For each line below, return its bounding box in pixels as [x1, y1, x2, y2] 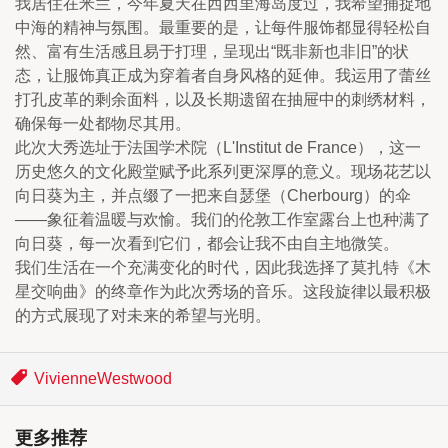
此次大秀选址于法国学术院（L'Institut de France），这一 [15, 139, 421, 156]
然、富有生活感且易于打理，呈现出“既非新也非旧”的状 [15, 43, 409, 60]
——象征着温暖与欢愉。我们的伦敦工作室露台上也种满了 [15, 211, 431, 228]
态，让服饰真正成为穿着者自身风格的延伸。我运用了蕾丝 [15, 67, 431, 84]
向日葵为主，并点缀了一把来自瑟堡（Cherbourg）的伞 [15, 187, 411, 204]
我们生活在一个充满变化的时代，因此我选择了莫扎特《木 [15, 259, 431, 276]
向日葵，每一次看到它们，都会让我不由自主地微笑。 [15, 235, 403, 252]
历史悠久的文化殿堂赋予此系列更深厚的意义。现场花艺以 [15, 163, 431, 180]
